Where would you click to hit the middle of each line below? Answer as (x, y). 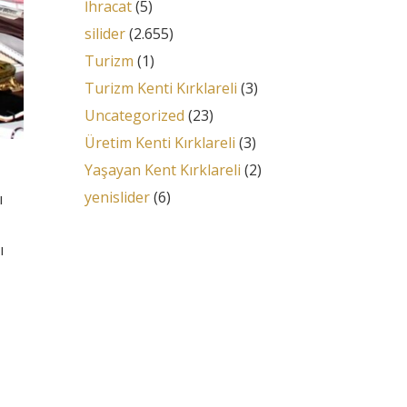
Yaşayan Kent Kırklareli (162, 170)
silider (104, 34)
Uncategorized (134, 115)
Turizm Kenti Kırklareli (160, 88)
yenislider (117, 197)
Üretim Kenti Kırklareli (159, 143)
